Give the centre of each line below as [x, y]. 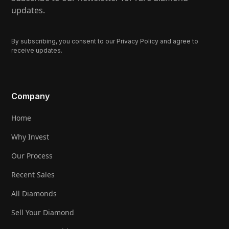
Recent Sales [33, 175]
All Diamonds [34, 194]
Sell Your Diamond [43, 213]
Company [31, 96]
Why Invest [30, 137]
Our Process [32, 156]
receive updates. [37, 51]
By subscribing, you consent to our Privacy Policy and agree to [105, 41]
